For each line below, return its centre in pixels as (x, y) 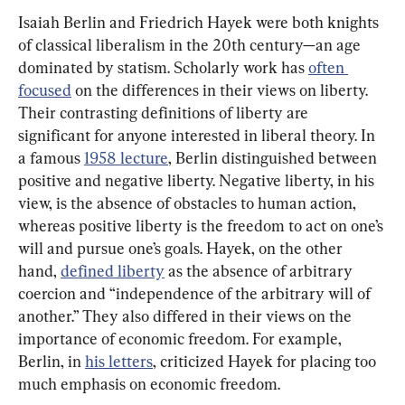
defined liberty (113, 271)
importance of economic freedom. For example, (182, 339)
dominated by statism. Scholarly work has (163, 68)
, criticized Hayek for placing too (266, 362)
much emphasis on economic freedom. (149, 384)
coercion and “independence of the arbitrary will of (196, 294)
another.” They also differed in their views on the (187, 316)
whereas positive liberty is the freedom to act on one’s (202, 226)
